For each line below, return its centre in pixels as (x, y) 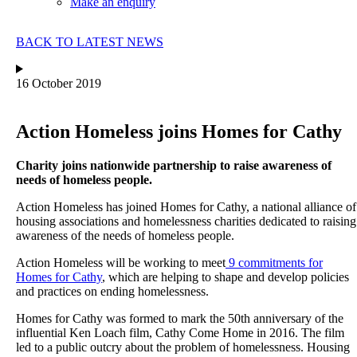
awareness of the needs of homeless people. (125, 235)
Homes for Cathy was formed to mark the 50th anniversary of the (180, 318)
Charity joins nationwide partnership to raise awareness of (174, 165)
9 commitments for (274, 262)
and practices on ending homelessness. (112, 291)
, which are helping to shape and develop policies (226, 277)
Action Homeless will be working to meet (121, 262)
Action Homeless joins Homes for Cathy (179, 132)
